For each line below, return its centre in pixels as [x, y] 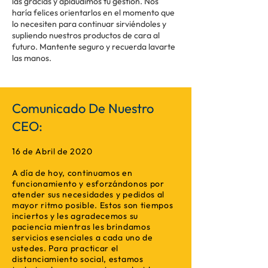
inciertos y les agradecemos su [75, 216]
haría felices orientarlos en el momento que [93, 13]
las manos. [32, 58]
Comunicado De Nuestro [83, 108]
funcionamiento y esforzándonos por [88, 184]
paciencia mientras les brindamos [81, 227]
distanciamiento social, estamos [78, 259]
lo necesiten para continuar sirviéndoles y [89, 24]
